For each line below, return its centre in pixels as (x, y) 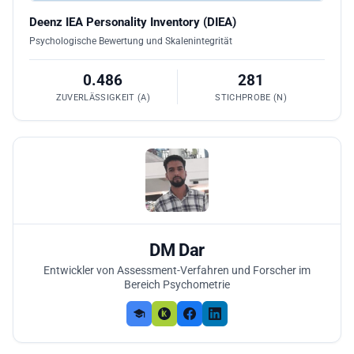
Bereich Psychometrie (177, 284)
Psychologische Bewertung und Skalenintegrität (131, 40)
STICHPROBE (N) (251, 97)
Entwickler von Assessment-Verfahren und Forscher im (177, 270)
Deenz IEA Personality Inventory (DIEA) (133, 22)
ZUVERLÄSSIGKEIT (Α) (103, 97)
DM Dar (177, 250)
